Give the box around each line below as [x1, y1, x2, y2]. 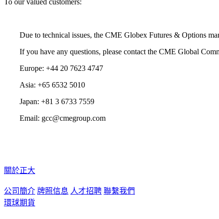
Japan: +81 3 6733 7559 [20, 97, 94, 106]
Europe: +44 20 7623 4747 [20, 64, 103, 72]
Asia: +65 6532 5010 [20, 80, 85, 89]
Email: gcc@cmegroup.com [20, 113, 106, 122]
